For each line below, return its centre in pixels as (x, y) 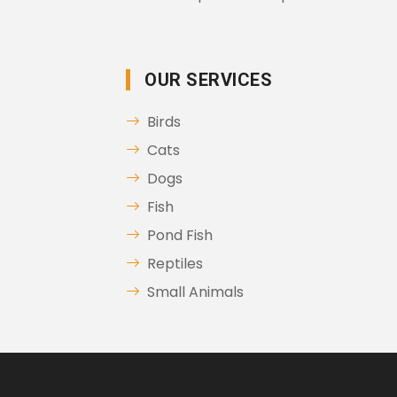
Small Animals (195, 292)
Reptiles (175, 264)
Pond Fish (180, 235)
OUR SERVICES (208, 80)
